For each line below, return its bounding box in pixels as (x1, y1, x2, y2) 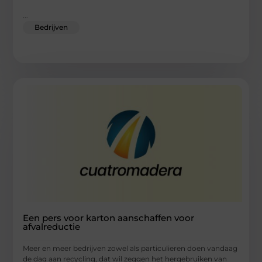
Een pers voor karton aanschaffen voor (23, 212, 195, 223)
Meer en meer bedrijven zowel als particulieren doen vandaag (23, 243, 238, 253)
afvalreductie (23, 220, 81, 232)
